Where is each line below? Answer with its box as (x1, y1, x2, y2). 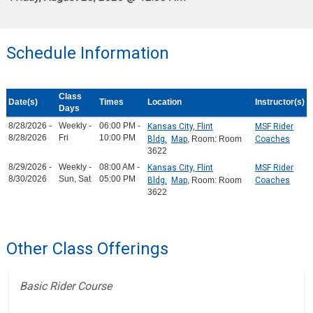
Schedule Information (6, 43, 169, 64)
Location (147, 97, 182, 108)
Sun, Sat (59, 174, 91, 184)
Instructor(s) (255, 97, 305, 108)
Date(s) (8, 97, 38, 108)
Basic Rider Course (20, 279, 112, 293)
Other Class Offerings (6, 238, 168, 259)
